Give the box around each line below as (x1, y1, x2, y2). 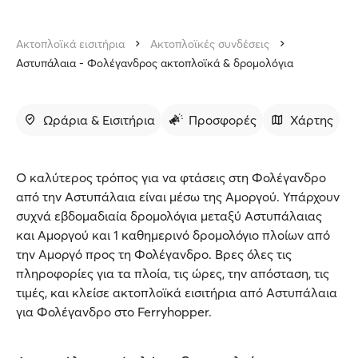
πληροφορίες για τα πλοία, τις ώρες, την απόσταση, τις (16, 265, 329, 281)
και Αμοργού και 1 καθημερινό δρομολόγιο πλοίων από (16, 227, 330, 243)
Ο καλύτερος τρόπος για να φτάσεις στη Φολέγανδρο (16, 169, 326, 185)
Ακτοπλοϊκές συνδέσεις (150, 37, 269, 51)
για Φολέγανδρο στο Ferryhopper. (16, 304, 212, 320)
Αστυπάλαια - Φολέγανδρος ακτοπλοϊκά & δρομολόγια (16, 56, 293, 70)
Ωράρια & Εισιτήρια (43, 112, 155, 128)
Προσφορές (189, 112, 257, 128)
